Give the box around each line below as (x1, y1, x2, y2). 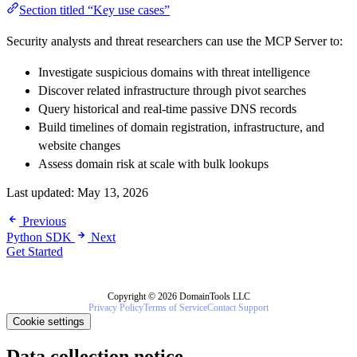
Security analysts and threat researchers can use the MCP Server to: (6, 34, 343, 49)
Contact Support (207, 302, 269, 314)
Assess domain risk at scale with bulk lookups (38, 157, 269, 171)
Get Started (6, 245, 63, 259)
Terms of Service (143, 302, 207, 314)
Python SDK (6, 230, 72, 245)
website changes (38, 139, 120, 153)
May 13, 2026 (77, 186, 148, 200)
